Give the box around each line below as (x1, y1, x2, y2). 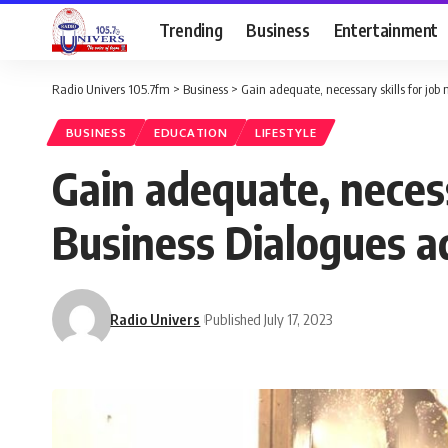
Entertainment (333, 18, 439, 41)
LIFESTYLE (254, 125, 317, 141)
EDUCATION (154, 125, 228, 141)
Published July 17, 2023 (205, 309, 333, 328)
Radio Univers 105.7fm (52, 81, 170, 97)
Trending (159, 18, 223, 41)
